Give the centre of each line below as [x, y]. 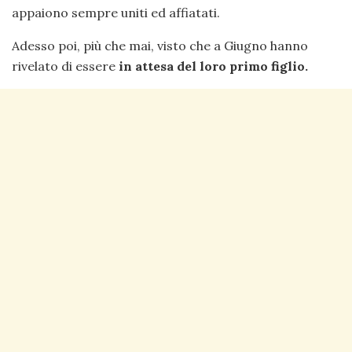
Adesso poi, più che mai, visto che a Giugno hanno [160, 46]
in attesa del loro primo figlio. [213, 66]
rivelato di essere [65, 66]
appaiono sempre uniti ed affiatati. [116, 13]
